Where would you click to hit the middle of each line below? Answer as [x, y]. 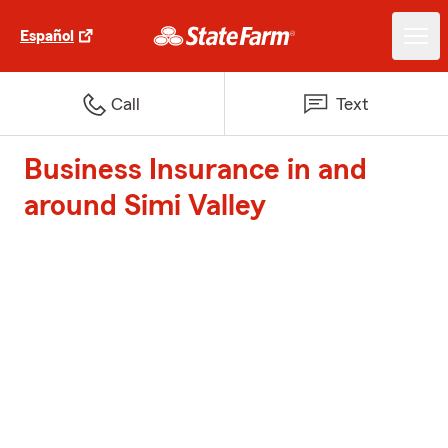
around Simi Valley [145, 206]
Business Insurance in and [195, 170]
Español [47, 36]
